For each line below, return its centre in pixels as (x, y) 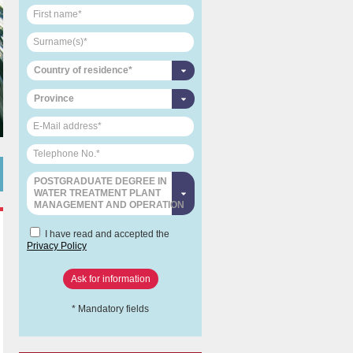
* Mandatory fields (110, 309)
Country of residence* (83, 71)
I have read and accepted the (106, 234)
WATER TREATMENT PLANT (97, 193)
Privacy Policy (57, 246)
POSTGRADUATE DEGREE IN (100, 182)
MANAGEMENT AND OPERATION (109, 205)
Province (54, 99)
